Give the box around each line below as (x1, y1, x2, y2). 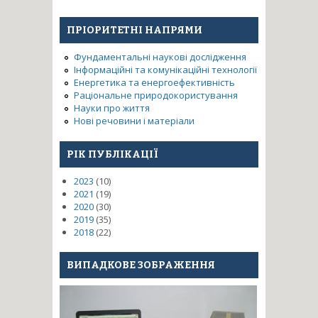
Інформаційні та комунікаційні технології (74, 63, 257, 76)
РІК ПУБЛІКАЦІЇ (67, 148, 158, 160)
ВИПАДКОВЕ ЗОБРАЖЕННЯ (67, 259, 215, 271)
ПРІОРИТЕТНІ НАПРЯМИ (67, 24, 202, 36)
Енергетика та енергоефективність (74, 76, 235, 89)
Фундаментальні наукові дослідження (74, 50, 246, 63)
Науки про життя (74, 102, 150, 114)
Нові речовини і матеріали (74, 114, 194, 127)
